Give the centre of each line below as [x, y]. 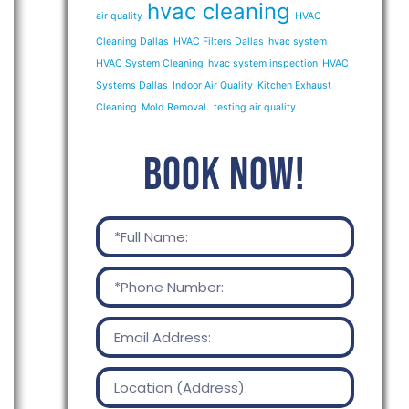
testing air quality [254, 107]
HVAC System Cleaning [149, 63]
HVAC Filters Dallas [218, 42]
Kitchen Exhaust [294, 85]
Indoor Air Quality [212, 85]
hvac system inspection [262, 63]
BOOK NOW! [225, 175]
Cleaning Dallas [132, 42]
